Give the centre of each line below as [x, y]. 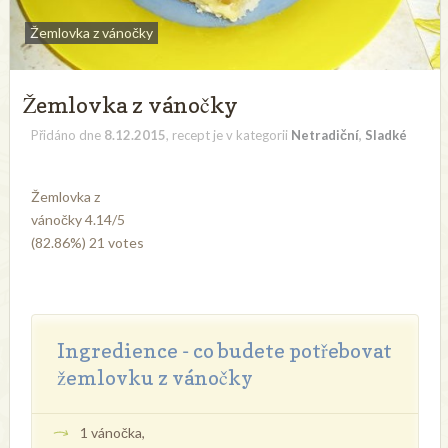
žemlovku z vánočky [155, 378]
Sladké [386, 135]
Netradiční [325, 135]
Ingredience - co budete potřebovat [225, 351]
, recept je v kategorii [229, 135]
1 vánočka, [113, 433]
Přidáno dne [68, 135]
